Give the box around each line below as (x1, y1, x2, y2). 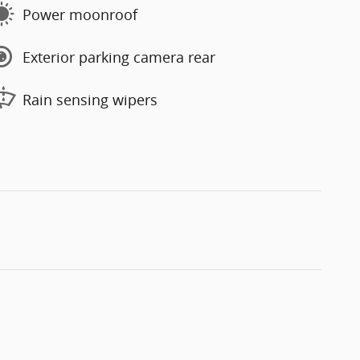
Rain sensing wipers (22, 89, 157, 109)
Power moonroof (22, 4, 137, 24)
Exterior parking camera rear (22, 47, 215, 67)
